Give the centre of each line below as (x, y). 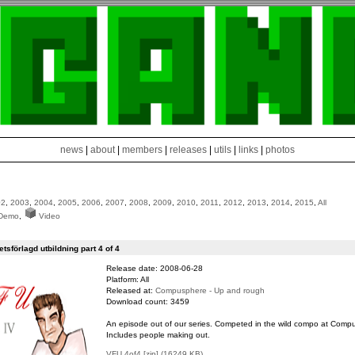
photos (280, 150)
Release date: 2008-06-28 (154, 268)
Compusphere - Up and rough (210, 290)
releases (188, 150)
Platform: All (127, 279)
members (143, 150)
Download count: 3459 (147, 302)
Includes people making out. (158, 335)
